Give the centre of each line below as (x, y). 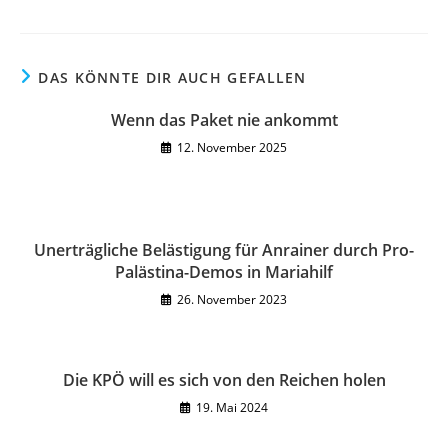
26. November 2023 (232, 299)
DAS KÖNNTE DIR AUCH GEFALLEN (172, 77)
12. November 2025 (232, 147)
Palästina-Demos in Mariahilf (224, 272)
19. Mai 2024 (232, 407)
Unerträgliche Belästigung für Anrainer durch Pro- (224, 250)
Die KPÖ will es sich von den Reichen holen (224, 380)
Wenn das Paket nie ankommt (224, 120)
